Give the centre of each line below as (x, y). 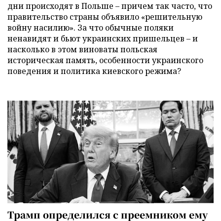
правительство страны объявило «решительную (105, 17)
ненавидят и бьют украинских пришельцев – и (103, 39)
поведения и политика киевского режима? (94, 71)
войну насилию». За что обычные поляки (91, 28)
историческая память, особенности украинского (105, 60)
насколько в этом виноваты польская (82, 50)
